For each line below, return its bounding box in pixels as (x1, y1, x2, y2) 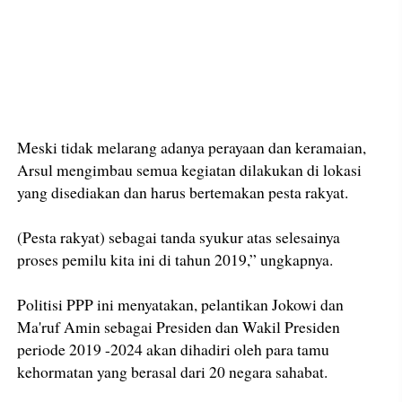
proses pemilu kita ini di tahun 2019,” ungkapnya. (17, 249, 334, 271)
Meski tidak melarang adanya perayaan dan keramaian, (17, 136, 367, 159)
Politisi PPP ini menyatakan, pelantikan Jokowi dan (17, 293, 345, 316)
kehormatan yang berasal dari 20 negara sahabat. (17, 361, 328, 383)
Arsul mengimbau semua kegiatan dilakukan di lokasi (17, 159, 363, 181)
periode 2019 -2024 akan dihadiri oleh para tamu (17, 338, 330, 361)
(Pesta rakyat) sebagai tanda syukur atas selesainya (17, 226, 341, 249)
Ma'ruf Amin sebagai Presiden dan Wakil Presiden (17, 316, 341, 338)
